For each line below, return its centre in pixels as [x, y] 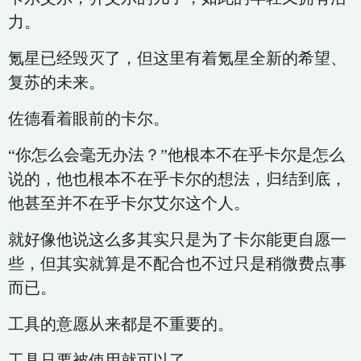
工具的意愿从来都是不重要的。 [121, 324]
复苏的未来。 [56, 82]
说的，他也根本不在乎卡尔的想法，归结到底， [177, 179]
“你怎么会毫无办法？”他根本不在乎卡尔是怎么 [176, 155]
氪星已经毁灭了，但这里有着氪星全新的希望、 [177, 58]
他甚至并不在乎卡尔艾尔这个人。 [129, 203]
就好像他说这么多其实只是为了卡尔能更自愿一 [177, 239]
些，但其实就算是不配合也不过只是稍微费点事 [177, 263]
